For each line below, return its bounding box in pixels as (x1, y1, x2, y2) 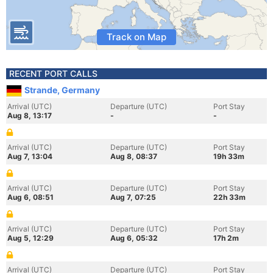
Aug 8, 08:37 (110, 152, 157, 161)
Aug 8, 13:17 (7, 111, 52, 120)
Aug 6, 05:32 (110, 233, 158, 243)
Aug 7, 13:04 (7, 152, 52, 161)
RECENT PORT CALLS (9, 68, 97, 79)
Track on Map (107, 31, 166, 43)
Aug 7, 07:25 (110, 193, 156, 202)
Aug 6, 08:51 (7, 193, 54, 202)
